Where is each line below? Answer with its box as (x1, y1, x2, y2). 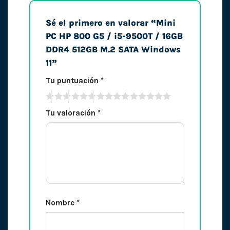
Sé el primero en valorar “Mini (45, 18, 176, 28)
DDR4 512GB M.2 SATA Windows (45, 45, 181, 55)
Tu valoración (45, 108, 98, 118)
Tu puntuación (45, 75, 101, 85)
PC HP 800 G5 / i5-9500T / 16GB (45, 31, 183, 42)
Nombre (45, 198, 76, 207)
